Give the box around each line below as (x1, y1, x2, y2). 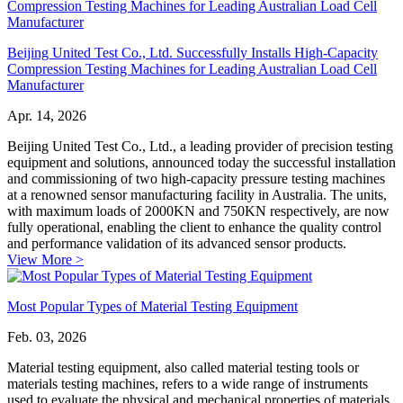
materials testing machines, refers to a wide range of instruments (7, 375, 368, 391)
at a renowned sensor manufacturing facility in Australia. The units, (7, 186, 387, 202)
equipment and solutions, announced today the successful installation (7, 154, 396, 170)
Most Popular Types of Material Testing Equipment (7, 298, 298, 314)
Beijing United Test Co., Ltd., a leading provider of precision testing (7, 138, 393, 154)
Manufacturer (7, 76, 84, 93)
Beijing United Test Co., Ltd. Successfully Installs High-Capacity (7, 44, 378, 60)
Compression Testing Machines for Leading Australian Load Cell (7, 60, 377, 76)
